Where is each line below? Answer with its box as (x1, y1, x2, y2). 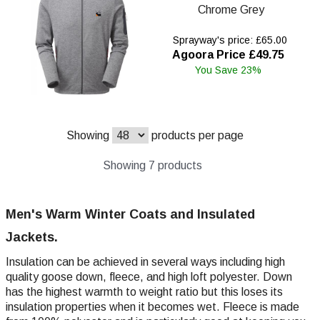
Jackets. (6, 230, 58, 245)
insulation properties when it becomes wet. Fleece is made (6, 301, 299, 314)
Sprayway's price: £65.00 (169, 34, 287, 46)
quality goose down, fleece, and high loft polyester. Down (6, 271, 292, 284)
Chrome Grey (197, 3, 264, 16)
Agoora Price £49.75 (172, 48, 285, 61)
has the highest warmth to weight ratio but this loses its (6, 286, 283, 299)
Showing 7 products (103, 159, 202, 172)
